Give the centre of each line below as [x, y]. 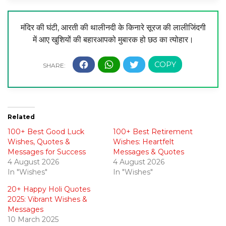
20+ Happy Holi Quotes [49, 189]
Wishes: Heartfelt [144, 142]
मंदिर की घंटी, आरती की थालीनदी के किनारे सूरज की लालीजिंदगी [113, 28]
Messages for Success [47, 152]
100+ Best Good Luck [46, 132]
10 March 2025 [33, 220]
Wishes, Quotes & [39, 142]
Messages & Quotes [149, 152]
